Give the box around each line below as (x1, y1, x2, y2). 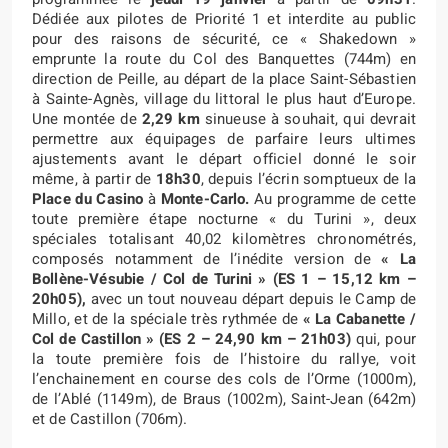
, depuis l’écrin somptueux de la (200, 167, 416, 190)
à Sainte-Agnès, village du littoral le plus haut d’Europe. (32, 87, 416, 110)
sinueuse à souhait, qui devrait (199, 107, 416, 130)
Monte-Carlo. (156, 187, 250, 210)
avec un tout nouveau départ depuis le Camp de (86, 287, 416, 310)
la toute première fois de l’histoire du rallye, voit (32, 347, 416, 370)
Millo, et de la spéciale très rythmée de (32, 307, 303, 330)
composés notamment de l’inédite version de (32, 247, 382, 270)
